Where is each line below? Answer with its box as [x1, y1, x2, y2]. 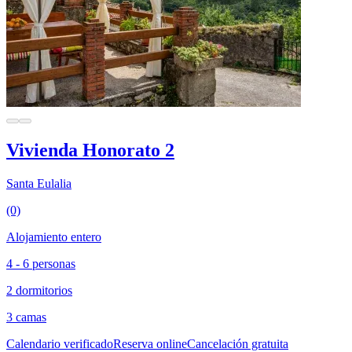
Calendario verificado [6, 336, 113, 350]
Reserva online [113, 336, 187, 350]
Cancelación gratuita [187, 336, 288, 350]
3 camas [6, 310, 46, 324]
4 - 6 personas [6, 256, 75, 270]
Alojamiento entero [6, 229, 101, 244]
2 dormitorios [6, 283, 72, 297]
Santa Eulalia [6, 176, 71, 190]
